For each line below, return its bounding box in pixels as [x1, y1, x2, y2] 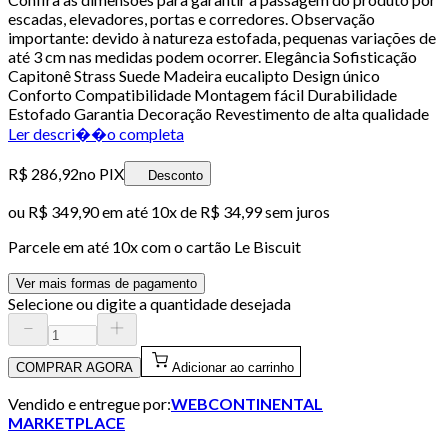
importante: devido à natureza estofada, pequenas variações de [8, 27, 436, 47]
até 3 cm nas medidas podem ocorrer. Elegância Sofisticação [8, 46, 417, 66]
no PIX [79, 163, 124, 183]
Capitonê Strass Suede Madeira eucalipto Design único [8, 65, 380, 85]
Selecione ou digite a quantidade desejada [8, 293, 291, 313]
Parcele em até [8, 236, 112, 256]
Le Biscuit [234, 236, 301, 256]
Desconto [148, 167, 203, 183]
